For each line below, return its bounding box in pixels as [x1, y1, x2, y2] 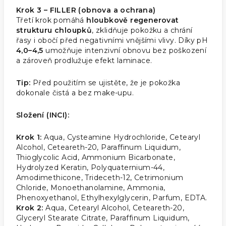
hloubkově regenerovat [86, 16, 179, 25]
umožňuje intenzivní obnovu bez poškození [43, 46, 207, 55]
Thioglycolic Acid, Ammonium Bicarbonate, [16, 153, 175, 162]
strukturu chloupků [16, 26, 92, 35]
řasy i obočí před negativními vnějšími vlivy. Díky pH [16, 36, 208, 45]
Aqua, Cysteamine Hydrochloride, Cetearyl [44, 133, 201, 142]
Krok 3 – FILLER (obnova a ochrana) [16, 6, 156, 15]
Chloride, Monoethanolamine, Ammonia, [16, 183, 165, 192]
